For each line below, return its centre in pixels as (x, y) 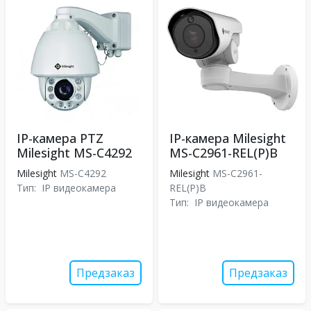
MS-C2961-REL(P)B (224, 153)
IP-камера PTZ (60, 138)
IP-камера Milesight (228, 138)
